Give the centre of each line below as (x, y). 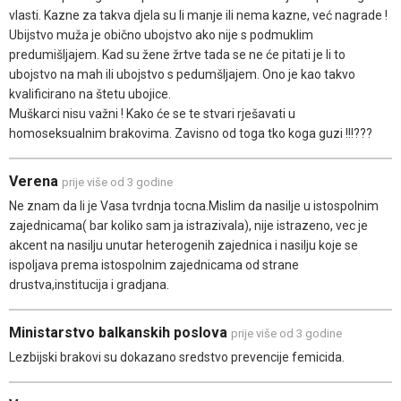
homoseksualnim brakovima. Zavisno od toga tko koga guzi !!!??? (191, 133)
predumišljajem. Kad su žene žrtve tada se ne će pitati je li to (177, 54)
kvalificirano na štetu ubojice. (90, 94)
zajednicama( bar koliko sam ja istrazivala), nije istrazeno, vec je (188, 225)
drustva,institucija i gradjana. (89, 284)
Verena (35, 181)
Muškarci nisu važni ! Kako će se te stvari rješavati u (152, 113)
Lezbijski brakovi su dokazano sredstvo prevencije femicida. (177, 357)
